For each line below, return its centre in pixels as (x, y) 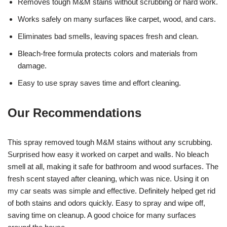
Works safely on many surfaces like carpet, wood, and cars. (117, 19)
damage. (32, 65)
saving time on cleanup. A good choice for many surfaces (102, 215)
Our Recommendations (74, 112)
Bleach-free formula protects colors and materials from (108, 53)
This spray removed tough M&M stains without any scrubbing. (110, 142)
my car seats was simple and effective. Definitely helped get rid (111, 191)
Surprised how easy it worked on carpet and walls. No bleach (108, 154)
